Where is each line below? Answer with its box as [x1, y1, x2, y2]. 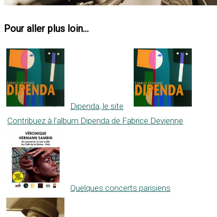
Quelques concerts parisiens [70, 183, 170, 193]
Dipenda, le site [70, 101, 124, 111]
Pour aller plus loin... [4, 23, 89, 35]
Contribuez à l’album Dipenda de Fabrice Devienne [7, 116, 183, 126]
